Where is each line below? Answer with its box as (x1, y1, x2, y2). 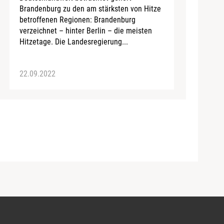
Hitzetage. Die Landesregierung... (19, 36, 128, 46)
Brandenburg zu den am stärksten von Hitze (19, 3, 161, 13)
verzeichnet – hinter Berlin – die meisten (19, 25, 152, 35)
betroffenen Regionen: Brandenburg (19, 14, 135, 24)
